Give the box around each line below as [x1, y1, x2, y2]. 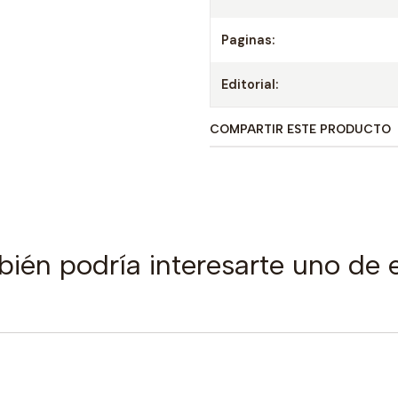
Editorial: [221, 76, 278, 92]
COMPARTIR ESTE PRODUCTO [210, 122, 391, 136]
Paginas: [221, 32, 275, 48]
